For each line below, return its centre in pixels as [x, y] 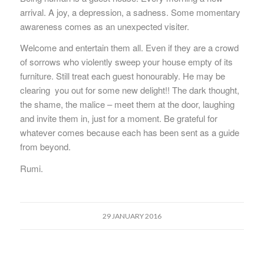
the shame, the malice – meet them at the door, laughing [127, 104]
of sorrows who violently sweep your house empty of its [126, 62]
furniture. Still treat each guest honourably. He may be [122, 76]
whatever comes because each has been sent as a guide [129, 133]
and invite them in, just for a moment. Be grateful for [118, 118]
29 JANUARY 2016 [132, 216]
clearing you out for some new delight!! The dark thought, [129, 90]
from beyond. [45, 147]
